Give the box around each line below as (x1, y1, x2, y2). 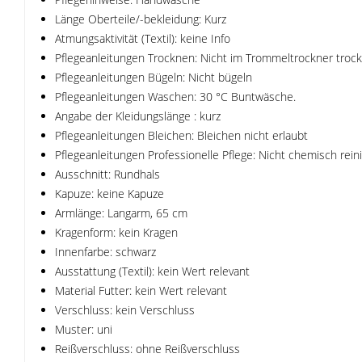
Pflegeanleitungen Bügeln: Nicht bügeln (55, 69, 252, 85)
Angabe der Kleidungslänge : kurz (55, 108, 221, 124)
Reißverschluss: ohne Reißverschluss (55, 341, 240, 356)
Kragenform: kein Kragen (55, 225, 178, 240)
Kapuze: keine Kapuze (55, 186, 164, 201)
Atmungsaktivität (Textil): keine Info (55, 31, 230, 46)
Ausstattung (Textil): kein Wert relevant (55, 263, 250, 279)
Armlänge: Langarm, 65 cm (55, 205, 187, 221)
